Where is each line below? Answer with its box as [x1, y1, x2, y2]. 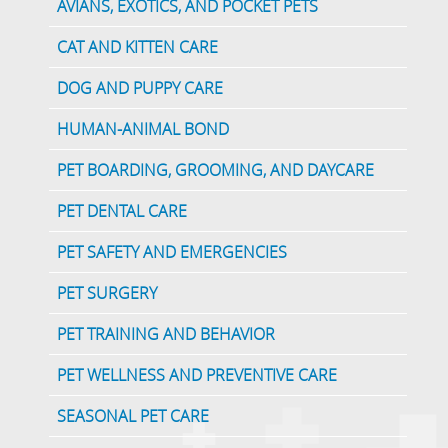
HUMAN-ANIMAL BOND [57, 118, 230, 141]
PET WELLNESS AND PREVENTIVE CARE [57, 364, 338, 387]
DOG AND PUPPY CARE [57, 77, 224, 100]
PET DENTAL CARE [57, 200, 188, 223]
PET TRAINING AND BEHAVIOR [57, 323, 276, 346]
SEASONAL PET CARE [57, 405, 210, 428]
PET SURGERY [57, 282, 158, 305]
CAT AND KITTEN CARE [57, 36, 219, 59]
